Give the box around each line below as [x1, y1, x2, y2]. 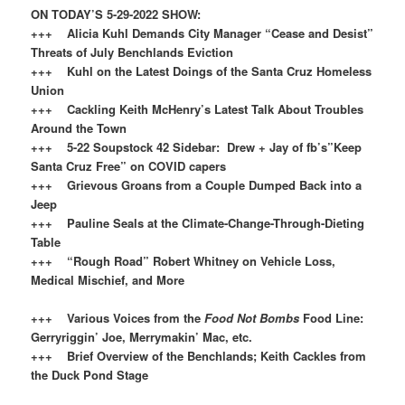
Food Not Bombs [204, 308, 304, 326]
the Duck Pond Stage [31, 365, 167, 383]
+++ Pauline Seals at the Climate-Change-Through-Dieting [31, 213, 365, 231]
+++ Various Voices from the [31, 308, 205, 326]
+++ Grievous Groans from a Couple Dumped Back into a [31, 175, 363, 193]
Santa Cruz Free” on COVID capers [31, 156, 227, 174]
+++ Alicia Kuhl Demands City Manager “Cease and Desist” [31, 24, 374, 42]
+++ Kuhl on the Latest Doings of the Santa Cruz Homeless [31, 61, 372, 80]
